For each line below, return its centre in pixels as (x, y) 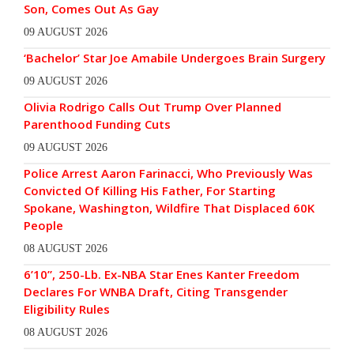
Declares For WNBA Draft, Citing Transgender (156, 292)
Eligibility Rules (67, 309)
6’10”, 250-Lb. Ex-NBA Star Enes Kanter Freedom (162, 275)
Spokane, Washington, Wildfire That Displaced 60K (169, 208)
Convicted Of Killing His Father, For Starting (150, 191)
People (43, 226)
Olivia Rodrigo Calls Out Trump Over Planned (153, 107)
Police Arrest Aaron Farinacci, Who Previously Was (168, 173)
